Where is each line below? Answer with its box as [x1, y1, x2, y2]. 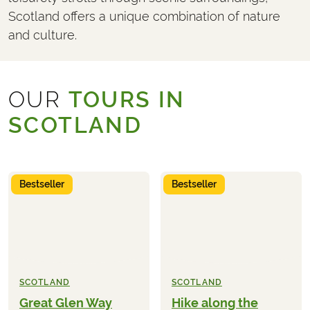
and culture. [8, 27, 77, 42]
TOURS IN [68, 86, 185, 113]
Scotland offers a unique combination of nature [8, 8, 281, 24]
